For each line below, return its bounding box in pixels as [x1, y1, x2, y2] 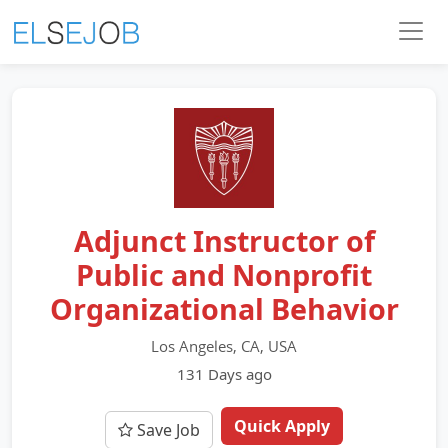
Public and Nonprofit [76, 255, 372, 294]
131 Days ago [176, 364, 272, 384]
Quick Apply [234, 415, 330, 437]
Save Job [133, 419, 200, 441]
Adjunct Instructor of [73, 221, 375, 260]
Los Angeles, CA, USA [151, 336, 297, 356]
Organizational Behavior [49, 289, 399, 328]
